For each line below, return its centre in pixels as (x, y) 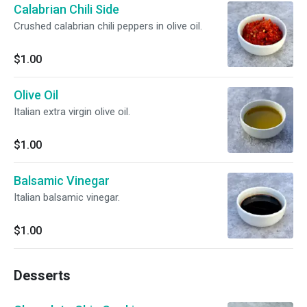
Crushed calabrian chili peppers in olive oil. (108, 26)
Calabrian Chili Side (66, 9)
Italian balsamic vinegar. (67, 197)
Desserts (42, 275)
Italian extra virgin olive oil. (72, 112)
